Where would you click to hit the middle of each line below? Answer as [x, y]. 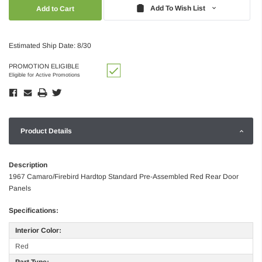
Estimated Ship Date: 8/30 [50, 45]
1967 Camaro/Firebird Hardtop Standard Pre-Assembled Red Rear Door [124, 176]
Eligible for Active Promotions [44, 75]
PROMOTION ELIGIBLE [44, 66]
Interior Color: [38, 230]
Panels [20, 188]
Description [28, 165]
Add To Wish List [178, 8]
